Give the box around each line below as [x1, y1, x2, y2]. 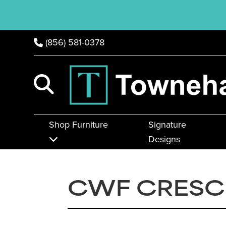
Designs [148, 133, 180, 146]
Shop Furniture [49, 118, 108, 132]
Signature [148, 118, 186, 132]
